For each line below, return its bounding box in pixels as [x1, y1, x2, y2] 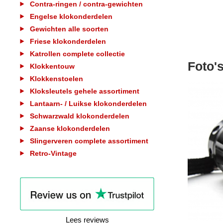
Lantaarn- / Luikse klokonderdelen [30, 100, 147, 108]
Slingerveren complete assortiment [30, 137, 148, 145]
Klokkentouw [30, 62, 75, 70]
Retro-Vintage [30, 149, 77, 157]
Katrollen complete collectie [30, 50, 125, 58]
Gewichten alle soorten [30, 25, 109, 33]
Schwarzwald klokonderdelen [30, 112, 129, 120]
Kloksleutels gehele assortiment [30, 87, 139, 95]
